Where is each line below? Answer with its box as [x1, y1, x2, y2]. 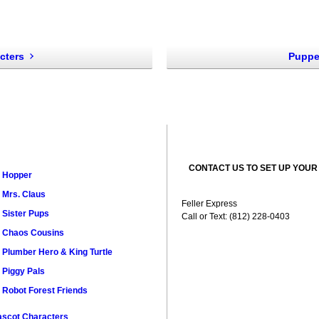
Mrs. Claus [1, 189, 46, 199]
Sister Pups [1, 209, 49, 219]
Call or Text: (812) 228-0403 [182, 211, 291, 221]
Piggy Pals [1, 266, 45, 276]
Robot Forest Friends [1, 286, 88, 296]
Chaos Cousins [1, 228, 64, 238]
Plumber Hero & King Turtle [1, 247, 113, 257]
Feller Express [182, 199, 238, 209]
